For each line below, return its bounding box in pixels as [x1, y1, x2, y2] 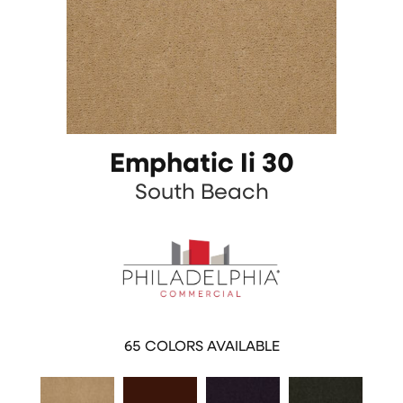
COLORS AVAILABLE [144, 339, 280, 354]
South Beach [134, 183, 269, 205]
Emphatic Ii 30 [109, 151, 294, 180]
